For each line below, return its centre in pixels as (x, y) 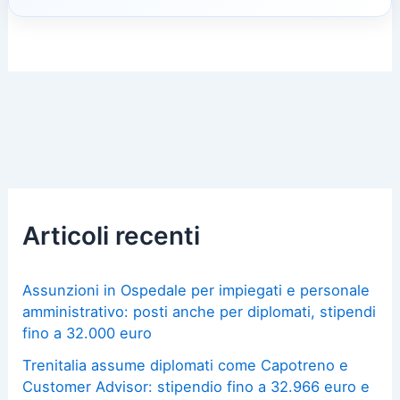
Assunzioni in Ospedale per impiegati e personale (196, 290)
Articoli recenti (112, 236)
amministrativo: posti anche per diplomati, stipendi (200, 311)
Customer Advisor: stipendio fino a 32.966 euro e (196, 387)
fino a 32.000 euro (87, 333)
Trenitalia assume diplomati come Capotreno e (186, 366)
